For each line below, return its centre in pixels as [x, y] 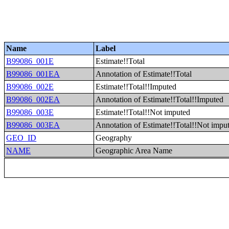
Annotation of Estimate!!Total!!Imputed [160, 99]
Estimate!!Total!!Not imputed [143, 112]
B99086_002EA [33, 99]
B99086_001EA [33, 74]
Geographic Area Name [134, 151]
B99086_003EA [33, 125]
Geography [114, 138]
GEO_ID [21, 138]
